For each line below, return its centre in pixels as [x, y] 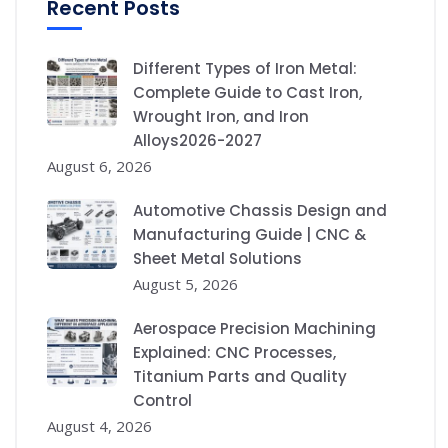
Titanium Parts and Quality [240, 377]
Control [162, 401]
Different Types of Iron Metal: [245, 69]
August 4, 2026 [99, 426]
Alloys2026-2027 [197, 141]
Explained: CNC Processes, [234, 353]
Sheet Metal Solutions [217, 259]
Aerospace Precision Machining [254, 329]
